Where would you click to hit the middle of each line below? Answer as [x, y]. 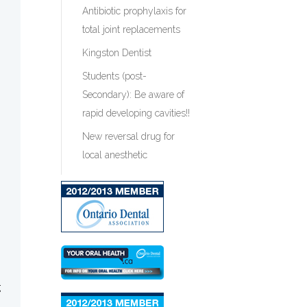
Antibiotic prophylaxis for [135, 11]
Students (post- [115, 76]
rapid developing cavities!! [136, 113]
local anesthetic [115, 155]
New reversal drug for [129, 136]
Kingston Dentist [117, 52]
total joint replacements [132, 29]
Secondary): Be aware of [134, 94]
